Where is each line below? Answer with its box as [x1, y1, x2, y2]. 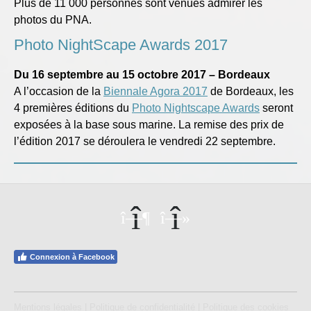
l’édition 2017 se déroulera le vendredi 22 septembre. [14, 135, 276, 148]
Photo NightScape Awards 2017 [14, 36, 228, 54]
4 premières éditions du [14, 102, 132, 115]
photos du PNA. [14, 14, 92, 26]
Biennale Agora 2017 [103, 85, 208, 98]
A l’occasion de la [14, 85, 103, 98]
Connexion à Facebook [30, 252, 115, 261]
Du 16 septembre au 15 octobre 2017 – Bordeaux [14, 69, 270, 81]
